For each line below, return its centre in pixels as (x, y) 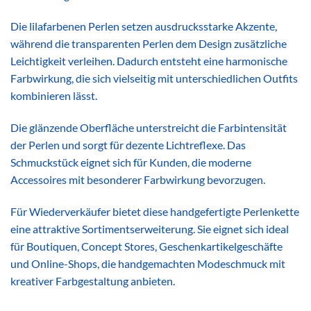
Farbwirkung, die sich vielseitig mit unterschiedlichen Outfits (154, 78)
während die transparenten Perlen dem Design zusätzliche (149, 44)
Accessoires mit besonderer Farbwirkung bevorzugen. (138, 180)
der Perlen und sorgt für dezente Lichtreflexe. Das (128, 145)
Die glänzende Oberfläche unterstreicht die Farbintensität (149, 128)
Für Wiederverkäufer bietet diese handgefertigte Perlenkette (155, 212)
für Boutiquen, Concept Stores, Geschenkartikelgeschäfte (146, 246)
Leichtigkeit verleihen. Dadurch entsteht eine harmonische (149, 61)
